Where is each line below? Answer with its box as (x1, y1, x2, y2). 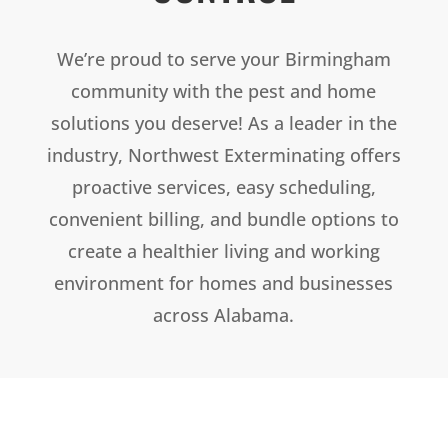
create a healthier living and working (67, 238, 380, 263)
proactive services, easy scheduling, (71, 174, 376, 199)
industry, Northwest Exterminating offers (46, 142, 401, 167)
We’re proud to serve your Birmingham (56, 46, 391, 71)
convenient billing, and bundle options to (48, 206, 399, 231)
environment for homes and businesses (54, 270, 394, 295)
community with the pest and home (71, 78, 377, 103)
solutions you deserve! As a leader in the (50, 110, 397, 135)
